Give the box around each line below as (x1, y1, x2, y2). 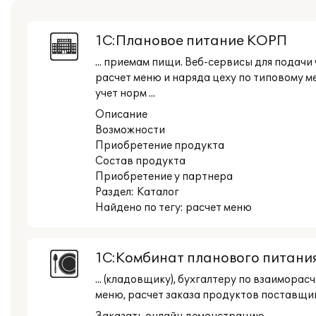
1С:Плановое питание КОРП (95, 32, 287, 49)
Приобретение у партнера (95, 171, 233, 183)
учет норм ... (95, 87, 155, 99)
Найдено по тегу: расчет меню (95, 202, 252, 214)
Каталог (137, 186, 179, 198)
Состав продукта (95, 155, 186, 167)
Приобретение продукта (95, 140, 224, 152)
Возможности (95, 124, 165, 136)
